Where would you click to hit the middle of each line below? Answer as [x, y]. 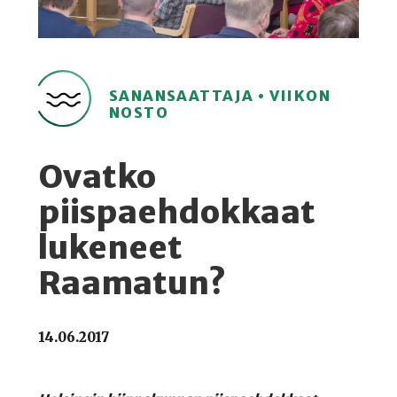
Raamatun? [132, 284]
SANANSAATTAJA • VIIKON [220, 96]
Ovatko [97, 177]
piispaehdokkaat [176, 213]
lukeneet [110, 248]
